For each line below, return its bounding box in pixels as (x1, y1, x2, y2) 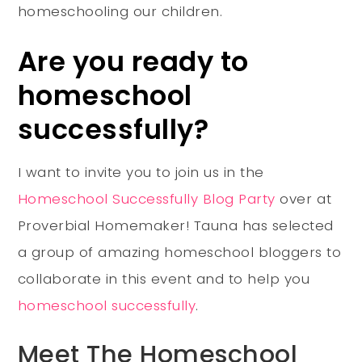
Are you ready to (17, 42, 249, 81)
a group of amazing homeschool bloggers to (17, 242, 342, 262)
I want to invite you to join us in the (17, 162, 264, 182)
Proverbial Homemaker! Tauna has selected (17, 215, 335, 235)
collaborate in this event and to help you (17, 268, 310, 288)
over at (275, 188, 332, 208)
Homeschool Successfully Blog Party (17, 188, 276, 208)
